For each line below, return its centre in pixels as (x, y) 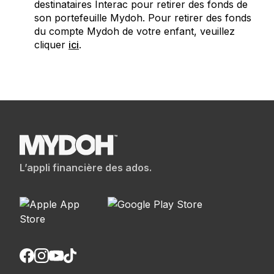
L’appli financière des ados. (86, 167)
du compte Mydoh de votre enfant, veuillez (135, 31)
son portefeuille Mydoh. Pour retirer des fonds (143, 18)
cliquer (51, 45)
